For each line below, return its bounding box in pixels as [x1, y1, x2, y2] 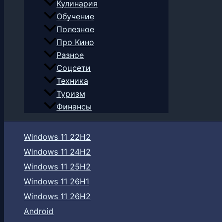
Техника [56, 76, 88, 86]
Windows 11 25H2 [24, 162, 91, 172]
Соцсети [56, 63, 91, 73]
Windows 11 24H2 [24, 147, 91, 157]
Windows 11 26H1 [24, 176, 89, 187]
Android [24, 206, 54, 217]
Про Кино [56, 37, 94, 48]
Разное [56, 50, 84, 60]
